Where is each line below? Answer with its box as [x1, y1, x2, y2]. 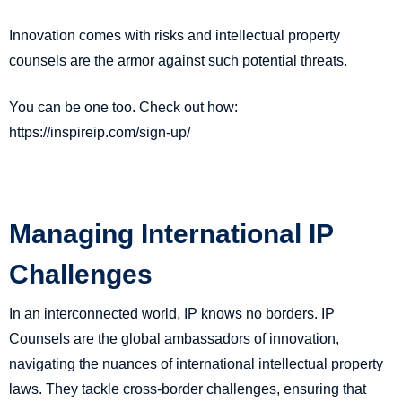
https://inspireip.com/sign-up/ [9, 125, 190, 141]
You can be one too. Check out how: [9, 100, 238, 116]
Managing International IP [9, 219, 333, 249]
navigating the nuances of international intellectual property [9, 356, 383, 372]
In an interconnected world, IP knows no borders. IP [9, 306, 335, 322]
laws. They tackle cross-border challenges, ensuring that [9, 381, 366, 398]
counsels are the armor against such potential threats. [9, 53, 347, 69]
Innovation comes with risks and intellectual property [9, 28, 340, 44]
